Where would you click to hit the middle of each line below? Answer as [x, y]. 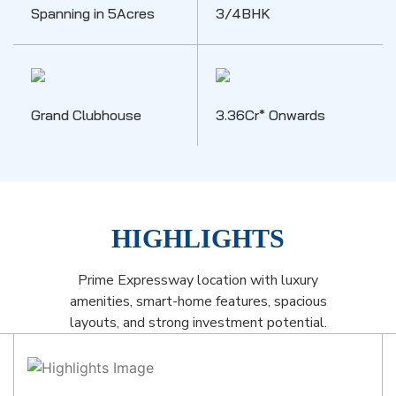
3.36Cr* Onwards [270, 115]
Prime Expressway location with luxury [198, 280]
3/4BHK [243, 13]
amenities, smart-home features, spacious [198, 301]
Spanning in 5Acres [93, 13]
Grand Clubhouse [86, 115]
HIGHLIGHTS [198, 238]
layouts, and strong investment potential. [198, 323]
